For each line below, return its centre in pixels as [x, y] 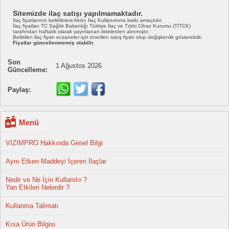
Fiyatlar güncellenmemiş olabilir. [54, 43]
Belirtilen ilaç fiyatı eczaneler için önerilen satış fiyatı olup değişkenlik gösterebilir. [107, 37]
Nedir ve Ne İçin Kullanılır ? [46, 180]
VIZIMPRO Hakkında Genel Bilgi [54, 143]
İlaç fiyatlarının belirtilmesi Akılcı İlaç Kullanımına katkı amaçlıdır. [88, 20]
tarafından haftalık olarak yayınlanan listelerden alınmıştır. [81, 32]
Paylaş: [19, 90]
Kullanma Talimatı [32, 206]
